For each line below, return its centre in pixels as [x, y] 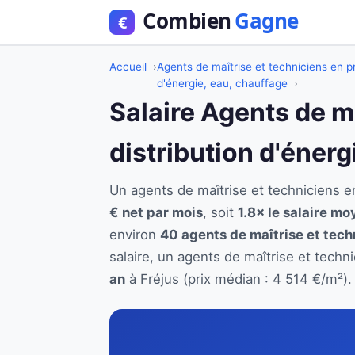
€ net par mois [156, 212]
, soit [220, 212]
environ [135, 235]
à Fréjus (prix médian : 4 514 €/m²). [239, 279]
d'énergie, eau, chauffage [222, 83]
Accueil [128, 67]
